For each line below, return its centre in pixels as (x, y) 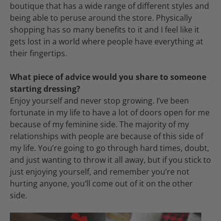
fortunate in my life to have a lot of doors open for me (110, 112)
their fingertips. (38, 53)
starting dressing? (46, 89)
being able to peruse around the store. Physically (101, 18)
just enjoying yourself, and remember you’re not (100, 171)
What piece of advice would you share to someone (108, 77)
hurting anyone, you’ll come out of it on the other (101, 183)
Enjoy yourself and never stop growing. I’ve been (99, 100)
